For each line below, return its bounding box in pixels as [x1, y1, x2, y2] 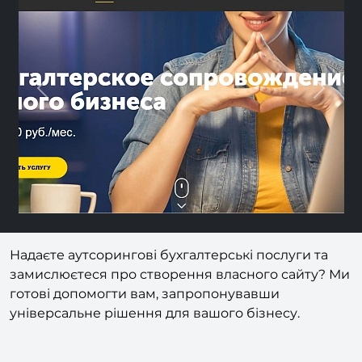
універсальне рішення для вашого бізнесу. [10, 331, 300, 347]
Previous [26, 102, 82, 118]
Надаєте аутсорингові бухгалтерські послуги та [10, 273, 328, 289]
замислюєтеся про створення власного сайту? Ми [10, 293, 350, 309]
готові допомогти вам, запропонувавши [10, 312, 280, 328]
